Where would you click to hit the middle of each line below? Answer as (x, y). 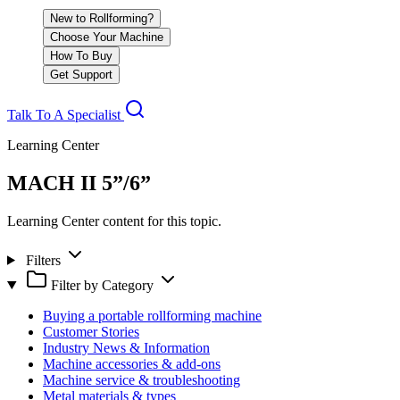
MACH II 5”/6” (79, 183)
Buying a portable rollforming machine (152, 315)
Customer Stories (91, 331)
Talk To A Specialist (66, 115)
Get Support (81, 75)
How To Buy (81, 56)
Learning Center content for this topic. (114, 221)
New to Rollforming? (102, 18)
